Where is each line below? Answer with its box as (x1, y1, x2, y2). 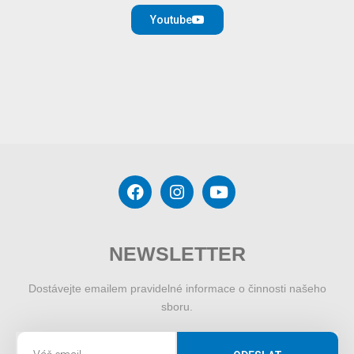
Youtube (149, 13, 192, 26)
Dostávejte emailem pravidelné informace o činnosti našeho (28, 282, 326, 295)
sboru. (161, 300, 193, 313)
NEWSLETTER (108, 243, 246, 265)
